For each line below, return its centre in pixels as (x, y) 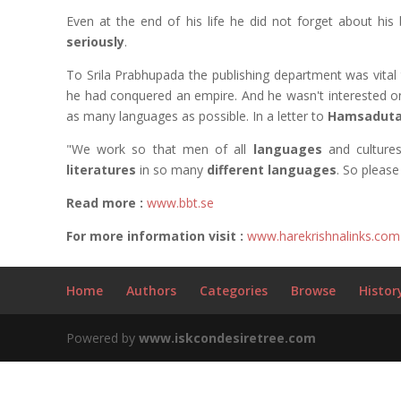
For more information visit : (154, 236)
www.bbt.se (180, 203)
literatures (101, 170)
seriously (95, 42)
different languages (271, 170)
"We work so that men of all (159, 149)
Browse (313, 290)
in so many (171, 170)
